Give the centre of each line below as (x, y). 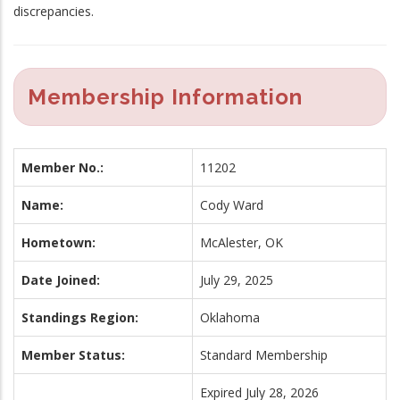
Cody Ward (232, 204)
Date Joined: (61, 279)
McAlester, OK (242, 242)
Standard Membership (264, 354)
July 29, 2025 (237, 279)
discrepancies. (54, 11)
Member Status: (73, 354)
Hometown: (58, 242)
